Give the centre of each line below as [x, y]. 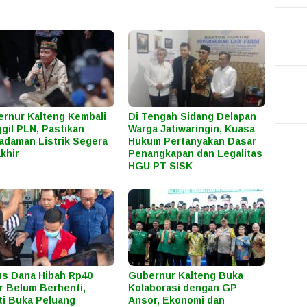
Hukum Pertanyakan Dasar [193, 142]
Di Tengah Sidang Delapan [193, 117]
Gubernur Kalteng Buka [186, 276]
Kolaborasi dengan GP [183, 288]
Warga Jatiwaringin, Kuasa [192, 129]
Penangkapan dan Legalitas [196, 154]
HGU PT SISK [161, 166]
